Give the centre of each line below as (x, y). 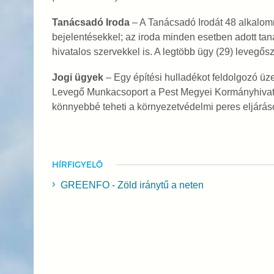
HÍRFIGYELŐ (77, 165)
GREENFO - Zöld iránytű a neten (132, 185)
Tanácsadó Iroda (91, 22)
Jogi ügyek (77, 77)
